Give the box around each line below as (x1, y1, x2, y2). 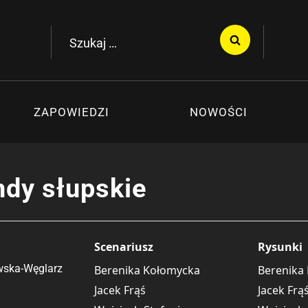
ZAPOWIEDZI (34, 104, 110, 119)
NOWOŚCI (189, 104, 247, 119)
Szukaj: (62, 28, 99, 44)
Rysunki (258, 239, 302, 254)
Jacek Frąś (93, 283, 146, 298)
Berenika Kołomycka (93, 263, 200, 278)
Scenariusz (93, 239, 153, 254)
